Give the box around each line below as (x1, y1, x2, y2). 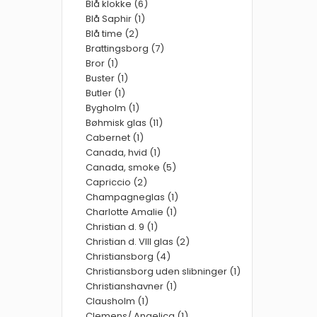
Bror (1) (86, 57, 118, 70)
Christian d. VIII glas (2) (86, 235, 190, 248)
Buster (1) (86, 71, 128, 85)
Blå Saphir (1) (86, 12, 145, 25)
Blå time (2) (86, 27, 139, 40)
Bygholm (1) (86, 101, 139, 115)
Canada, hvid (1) (86, 146, 161, 159)
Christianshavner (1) (86, 279, 177, 293)
